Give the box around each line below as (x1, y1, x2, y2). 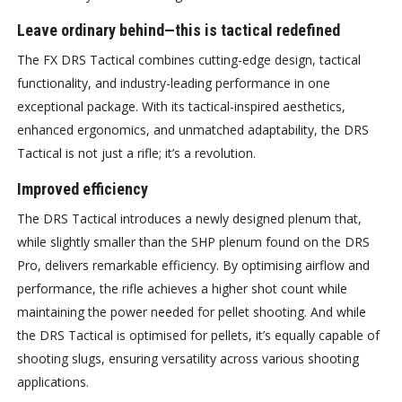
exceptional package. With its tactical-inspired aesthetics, (17, 98, 346, 116)
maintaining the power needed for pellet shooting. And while (17, 303, 367, 321)
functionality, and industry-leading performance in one (17, 74, 331, 92)
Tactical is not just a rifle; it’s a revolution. (17, 144, 257, 162)
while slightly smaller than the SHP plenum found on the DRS (17, 233, 371, 251)
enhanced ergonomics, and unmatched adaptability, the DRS (17, 121, 370, 139)
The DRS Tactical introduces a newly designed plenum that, (17, 210, 363, 228)
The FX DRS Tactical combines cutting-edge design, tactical (17, 51, 362, 69)
